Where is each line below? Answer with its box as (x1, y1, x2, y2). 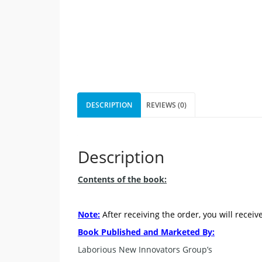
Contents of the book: (78, 173, 167, 185)
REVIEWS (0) (146, 99, 187, 110)
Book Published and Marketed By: (78, 226, 215, 237)
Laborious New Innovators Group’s (78, 243, 212, 255)
